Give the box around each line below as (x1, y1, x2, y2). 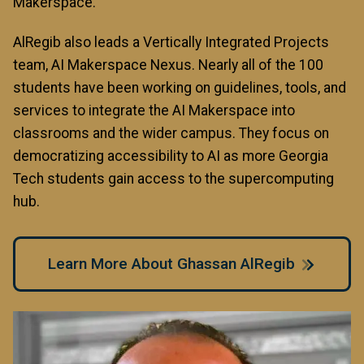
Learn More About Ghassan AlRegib (47, 253, 295, 273)
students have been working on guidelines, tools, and (13, 79, 346, 96)
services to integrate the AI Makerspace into (13, 102, 295, 119)
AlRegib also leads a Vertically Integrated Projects (13, 33, 329, 50)
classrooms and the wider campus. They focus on (13, 124, 329, 141)
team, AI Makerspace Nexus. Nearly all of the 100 (13, 56, 323, 73)
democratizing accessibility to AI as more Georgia (13, 147, 328, 164)
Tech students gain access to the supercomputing (13, 170, 334, 187)
